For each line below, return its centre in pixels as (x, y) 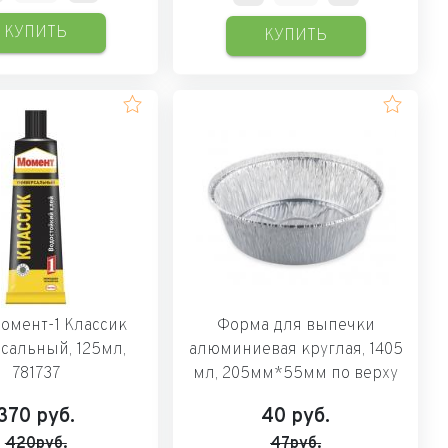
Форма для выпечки (295, 325)
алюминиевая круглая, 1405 (295, 349)
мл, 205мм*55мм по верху (296, 373)
